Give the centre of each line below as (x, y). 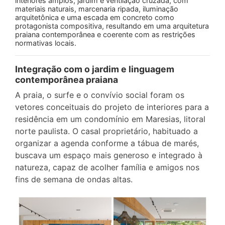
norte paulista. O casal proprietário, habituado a (106, 131)
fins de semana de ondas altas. (74, 179)
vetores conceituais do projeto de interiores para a (112, 107)
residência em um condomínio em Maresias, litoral (110, 119)
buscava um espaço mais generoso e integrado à (109, 155)
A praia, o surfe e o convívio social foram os (100, 95)
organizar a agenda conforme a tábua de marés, (107, 143)
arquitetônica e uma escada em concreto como (95, 17)
